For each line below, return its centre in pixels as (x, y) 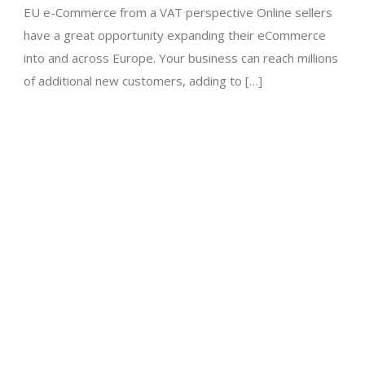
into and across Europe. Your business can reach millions (181, 58)
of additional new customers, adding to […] (143, 81)
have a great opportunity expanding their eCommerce (175, 35)
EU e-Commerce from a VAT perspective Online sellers (178, 13)
